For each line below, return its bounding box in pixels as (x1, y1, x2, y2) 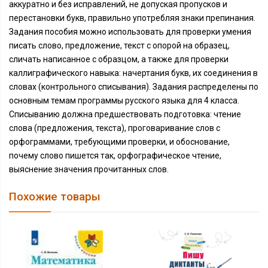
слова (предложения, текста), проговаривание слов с (9, 123, 220, 133)
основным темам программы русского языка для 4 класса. (9, 96, 239, 105)
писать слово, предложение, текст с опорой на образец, (9, 41, 230, 50)
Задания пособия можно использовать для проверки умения (9, 27, 251, 36)
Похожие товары (9, 190, 100, 203)
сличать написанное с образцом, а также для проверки (9, 54, 229, 64)
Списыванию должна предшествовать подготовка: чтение (9, 109, 241, 119)
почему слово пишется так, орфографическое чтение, (9, 151, 221, 160)
